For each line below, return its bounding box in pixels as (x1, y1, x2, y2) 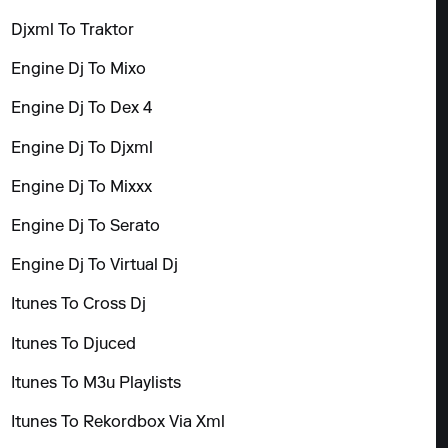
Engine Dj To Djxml (11, 140, 154, 157)
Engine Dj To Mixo (11, 62, 147, 79)
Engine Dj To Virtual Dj (11, 258, 179, 275)
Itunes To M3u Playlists (11, 375, 182, 392)
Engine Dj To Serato (11, 219, 161, 236)
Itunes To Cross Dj (11, 297, 147, 314)
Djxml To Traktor (11, 23, 135, 40)
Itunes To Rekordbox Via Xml (11, 414, 226, 431)
